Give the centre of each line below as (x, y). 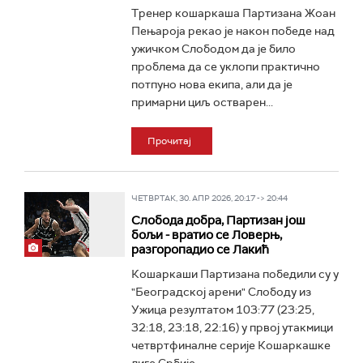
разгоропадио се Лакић (200, 250)
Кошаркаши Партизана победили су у (235, 274)
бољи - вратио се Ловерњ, (206, 235)
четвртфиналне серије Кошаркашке (231, 345)
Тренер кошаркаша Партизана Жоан (233, 13)
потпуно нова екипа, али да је (211, 84)
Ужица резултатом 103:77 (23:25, (222, 310)
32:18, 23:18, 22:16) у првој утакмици (232, 327)
